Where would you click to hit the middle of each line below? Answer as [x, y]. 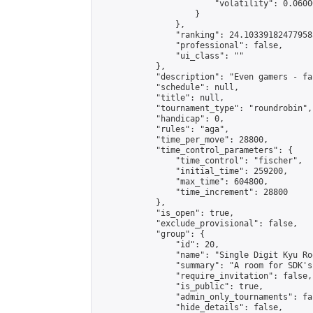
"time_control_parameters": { [195, 150]
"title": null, [161, 98]
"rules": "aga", [163, 129]
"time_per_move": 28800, [183, 140]
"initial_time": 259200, [192, 171]
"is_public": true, [180, 286]
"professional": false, [190, 45]
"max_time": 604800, [183, 182]
